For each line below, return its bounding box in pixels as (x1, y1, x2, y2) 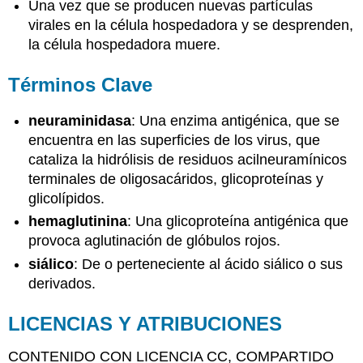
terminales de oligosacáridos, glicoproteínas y (28, 171, 324, 188)
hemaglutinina (28, 213, 128, 230)
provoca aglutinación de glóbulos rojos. (28, 233, 281, 250)
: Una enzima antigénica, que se (131, 113, 340, 130)
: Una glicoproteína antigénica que (127, 213, 349, 230)
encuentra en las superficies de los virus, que (28, 132, 321, 149)
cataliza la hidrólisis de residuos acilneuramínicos (28, 152, 348, 169)
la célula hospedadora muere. (28, 36, 221, 53)
